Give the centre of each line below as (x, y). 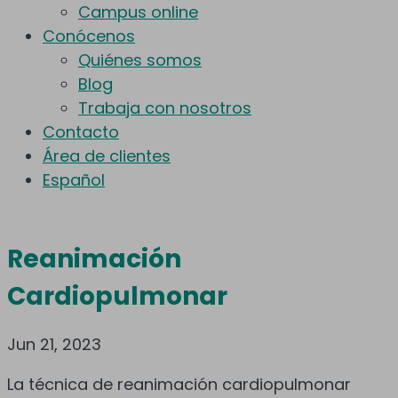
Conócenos (89, 36)
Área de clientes (107, 156)
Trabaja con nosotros (165, 108)
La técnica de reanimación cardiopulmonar (179, 384)
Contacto (81, 132)
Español (74, 180)
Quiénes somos (140, 60)
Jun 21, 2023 (54, 344)
